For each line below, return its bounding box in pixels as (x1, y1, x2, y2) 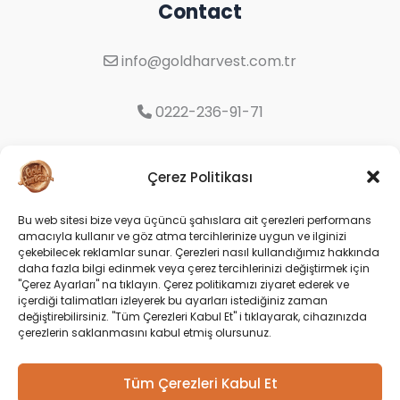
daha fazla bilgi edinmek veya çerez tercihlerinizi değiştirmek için (18, 261, 370, 276)
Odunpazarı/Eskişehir (125, 179, 275, 199)
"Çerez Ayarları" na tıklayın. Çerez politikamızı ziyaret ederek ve (18, 277, 349, 292)
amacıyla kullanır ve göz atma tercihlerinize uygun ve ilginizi (18, 229, 346, 244)
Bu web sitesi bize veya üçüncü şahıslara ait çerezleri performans (18, 212, 371, 228)
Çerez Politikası (147, 167, 253, 187)
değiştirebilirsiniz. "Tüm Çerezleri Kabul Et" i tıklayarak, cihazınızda (18, 309, 367, 324)
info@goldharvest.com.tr (118, 51, 296, 71)
